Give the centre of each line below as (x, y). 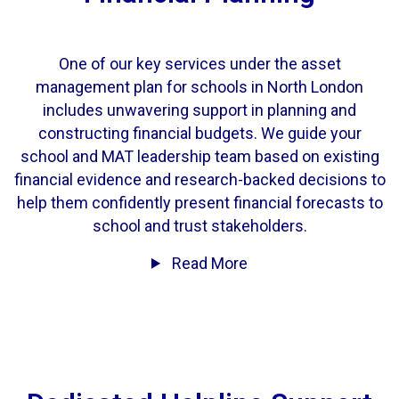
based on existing (315, 156)
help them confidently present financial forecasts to (199, 202)
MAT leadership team (176, 156)
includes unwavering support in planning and (199, 110)
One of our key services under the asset (199, 63)
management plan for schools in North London (199, 86)
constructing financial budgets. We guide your (199, 133)
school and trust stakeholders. (199, 225)
